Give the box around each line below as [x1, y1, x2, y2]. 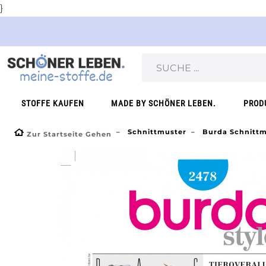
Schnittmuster [125, 128, 186, 136]
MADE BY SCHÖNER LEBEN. [111, 99, 217, 109]
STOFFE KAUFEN [21, 99, 84, 109]
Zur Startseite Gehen [27, 130, 112, 138]
